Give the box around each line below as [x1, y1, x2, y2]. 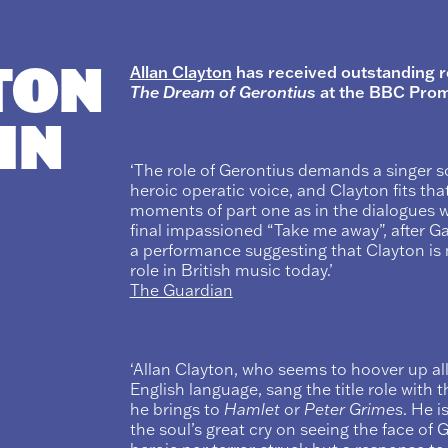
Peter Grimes [303, 398, 403, 419]
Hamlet [223, 398, 280, 419]
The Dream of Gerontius [129, 81, 316, 102]
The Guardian [129, 280, 233, 301]
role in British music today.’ [129, 260, 333, 281]
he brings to [129, 398, 224, 419]
